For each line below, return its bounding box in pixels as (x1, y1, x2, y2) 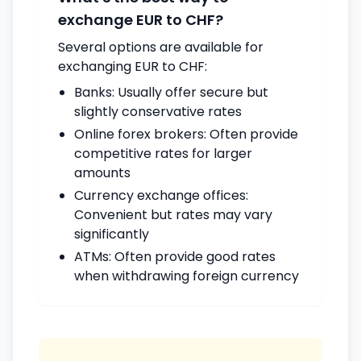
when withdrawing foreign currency (74, 267, 299, 285)
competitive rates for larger (74, 144, 252, 163)
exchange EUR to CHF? (58, 10, 223, 30)
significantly (74, 225, 149, 243)
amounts (74, 164, 131, 182)
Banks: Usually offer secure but (74, 83, 268, 102)
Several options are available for (58, 38, 263, 56)
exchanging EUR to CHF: (58, 57, 207, 76)
